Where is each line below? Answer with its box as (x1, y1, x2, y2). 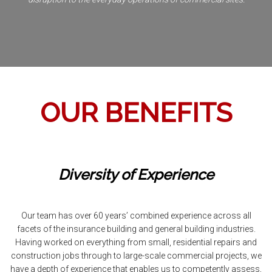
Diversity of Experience (58, 166, 214, 183)
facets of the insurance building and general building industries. (16, 224, 256, 234)
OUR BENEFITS (40, 97, 232, 128)
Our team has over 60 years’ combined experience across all (21, 211, 251, 220)
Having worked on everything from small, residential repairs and (15, 237, 257, 247)
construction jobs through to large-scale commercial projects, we (10, 251, 262, 260)
